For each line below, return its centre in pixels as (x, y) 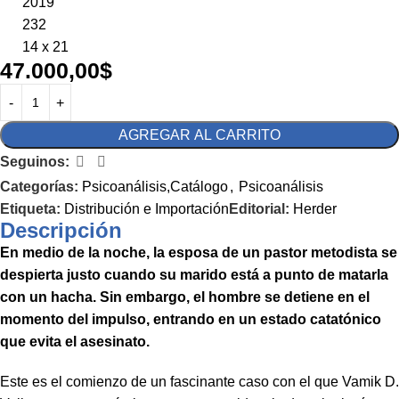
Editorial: (261, 208)
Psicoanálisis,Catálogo (155, 186)
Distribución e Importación (147, 208)
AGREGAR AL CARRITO (199, 135)
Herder (315, 208)
